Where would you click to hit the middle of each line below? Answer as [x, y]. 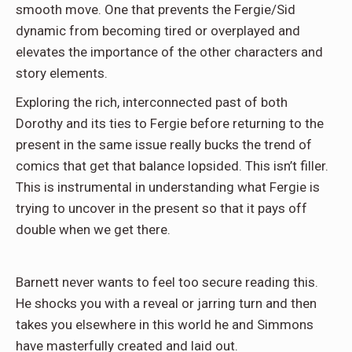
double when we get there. [93, 230]
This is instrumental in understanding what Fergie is [168, 187]
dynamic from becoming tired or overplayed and [158, 31]
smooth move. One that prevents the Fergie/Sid [156, 10]
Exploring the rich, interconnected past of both [152, 103]
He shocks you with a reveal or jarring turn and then [166, 304]
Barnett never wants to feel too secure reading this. [167, 282]
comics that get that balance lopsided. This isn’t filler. [172, 166]
